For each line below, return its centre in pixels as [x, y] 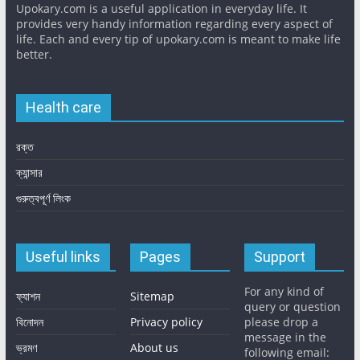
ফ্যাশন [28, 297]
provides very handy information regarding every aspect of [174, 24]
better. [34, 55]
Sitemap [153, 297]
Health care [63, 108]
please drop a [282, 322]
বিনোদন [29, 322]
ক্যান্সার [29, 173]
